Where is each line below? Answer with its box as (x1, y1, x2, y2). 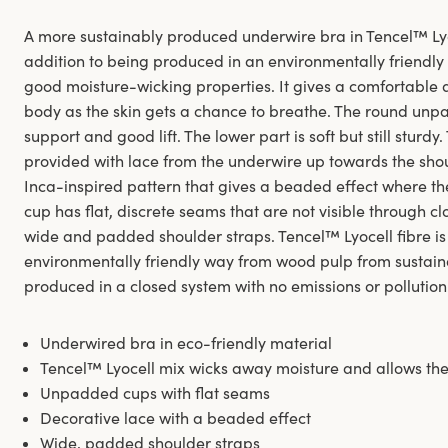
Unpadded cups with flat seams (40, 383, 270, 404)
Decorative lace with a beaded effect (40, 408, 311, 429)
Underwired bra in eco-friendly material (40, 333, 332, 354)
